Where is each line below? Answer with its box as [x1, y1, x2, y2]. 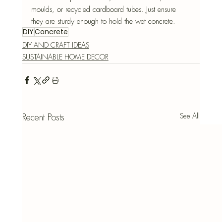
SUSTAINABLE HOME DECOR [22, 53, 109, 62]
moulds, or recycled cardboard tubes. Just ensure [31, 4, 178, 15]
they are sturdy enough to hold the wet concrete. [31, 16, 175, 27]
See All [180, 111, 200, 121]
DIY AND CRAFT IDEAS [22, 41, 89, 50]
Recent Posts [22, 112, 64, 123]
